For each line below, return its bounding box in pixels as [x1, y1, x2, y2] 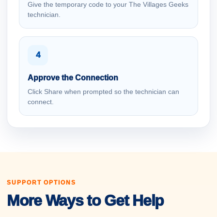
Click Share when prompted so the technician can [28, 88, 179, 95]
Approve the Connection [28, 74, 118, 82]
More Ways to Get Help [7, 192, 164, 209]
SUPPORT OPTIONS [7, 179, 76, 186]
